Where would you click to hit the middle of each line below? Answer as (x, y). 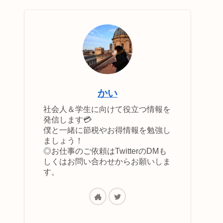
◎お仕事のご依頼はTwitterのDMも (105, 151)
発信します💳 (68, 119)
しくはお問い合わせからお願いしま (107, 161)
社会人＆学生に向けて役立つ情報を (107, 109)
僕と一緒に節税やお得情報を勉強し (107, 130)
